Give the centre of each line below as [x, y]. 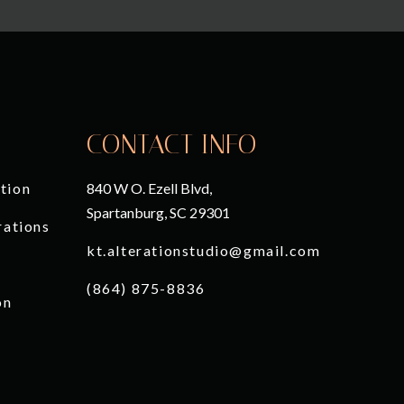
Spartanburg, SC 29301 [158, 212]
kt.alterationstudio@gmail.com [204, 250]
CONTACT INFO [172, 144]
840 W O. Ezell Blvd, [149, 188]
